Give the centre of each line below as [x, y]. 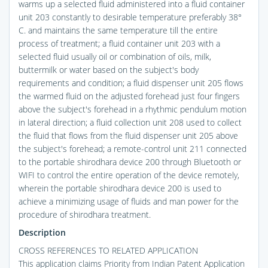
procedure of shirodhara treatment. [85, 214]
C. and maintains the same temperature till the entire [118, 30]
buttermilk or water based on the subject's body [109, 69]
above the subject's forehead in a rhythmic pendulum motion [133, 109]
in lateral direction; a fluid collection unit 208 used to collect [130, 122]
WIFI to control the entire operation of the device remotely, [129, 175]
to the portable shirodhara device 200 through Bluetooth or [130, 162]
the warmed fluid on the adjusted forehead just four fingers [129, 96]
